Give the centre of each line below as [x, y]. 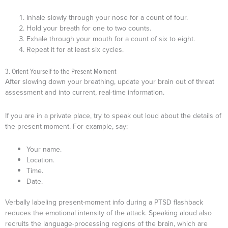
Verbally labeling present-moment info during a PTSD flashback [104, 202]
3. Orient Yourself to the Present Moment [62, 71]
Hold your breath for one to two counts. [89, 28]
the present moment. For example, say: [67, 126]
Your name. [44, 149]
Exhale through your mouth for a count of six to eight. [112, 39]
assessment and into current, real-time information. [86, 92]
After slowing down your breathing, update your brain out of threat [110, 82]
